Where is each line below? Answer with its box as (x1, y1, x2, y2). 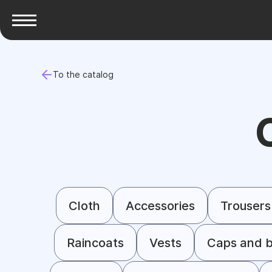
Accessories (126, 198, 195, 213)
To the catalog (53, 69, 114, 80)
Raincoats (66, 235, 124, 250)
